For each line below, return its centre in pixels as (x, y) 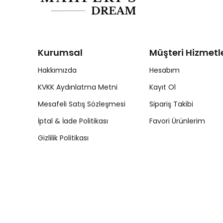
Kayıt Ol (162, 87)
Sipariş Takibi (171, 104)
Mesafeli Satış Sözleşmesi (82, 104)
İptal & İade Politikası (73, 121)
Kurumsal (60, 53)
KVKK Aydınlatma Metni (78, 87)
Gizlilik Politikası (63, 138)
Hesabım (164, 70)
